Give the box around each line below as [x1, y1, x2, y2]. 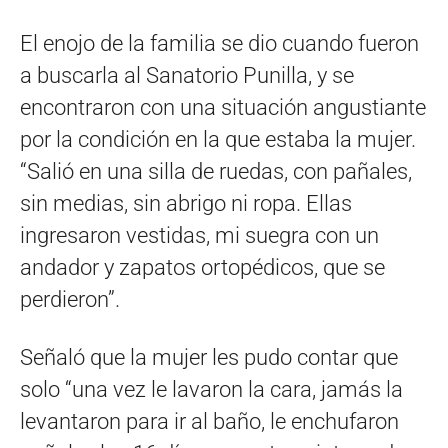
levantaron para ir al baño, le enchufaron [20, 408, 399, 434]
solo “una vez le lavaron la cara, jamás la [20, 376, 403, 402]
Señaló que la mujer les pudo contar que [20, 344, 398, 370]
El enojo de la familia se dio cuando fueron [20, 30, 419, 56]
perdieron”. [20, 286, 120, 312]
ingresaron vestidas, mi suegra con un [20, 222, 379, 248]
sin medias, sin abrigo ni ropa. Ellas [20, 190, 352, 216]
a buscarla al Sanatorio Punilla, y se [20, 62, 354, 88]
